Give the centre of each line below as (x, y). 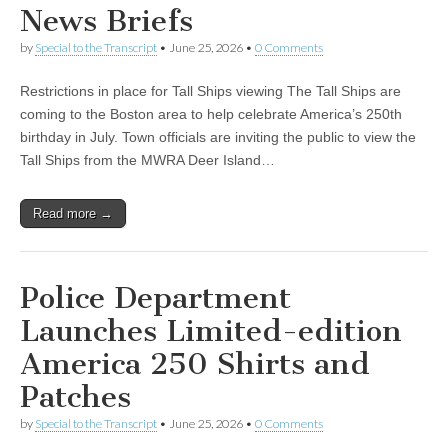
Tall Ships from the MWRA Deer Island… (147, 160)
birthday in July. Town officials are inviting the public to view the (218, 137)
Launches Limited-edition (211, 331)
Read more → (73, 213)
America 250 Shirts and (195, 364)
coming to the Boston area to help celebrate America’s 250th (211, 114)
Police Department (155, 298)
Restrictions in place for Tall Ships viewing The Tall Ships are (210, 91)
